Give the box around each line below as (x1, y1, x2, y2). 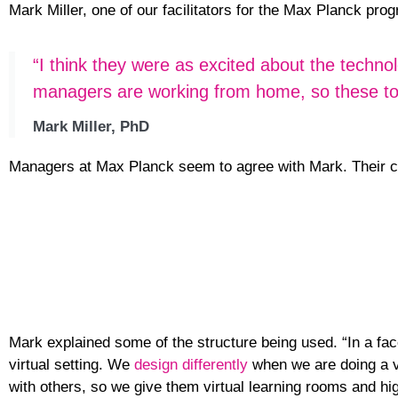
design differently (134, 355, 248, 373)
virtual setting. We (9, 355, 134, 373)
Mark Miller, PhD (33, 118, 149, 136)
